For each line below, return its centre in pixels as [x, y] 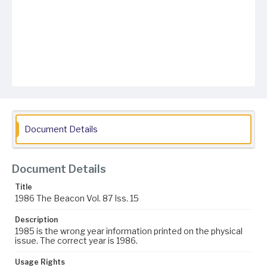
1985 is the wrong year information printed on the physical [129, 231]
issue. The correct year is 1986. [76, 240]
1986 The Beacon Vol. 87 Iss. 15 [77, 198]
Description [36, 220]
